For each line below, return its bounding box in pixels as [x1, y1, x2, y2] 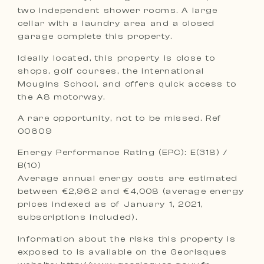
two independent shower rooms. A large [18, 5, 218, 16]
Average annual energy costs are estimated [18, 173, 238, 184]
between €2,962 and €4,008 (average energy [18, 186, 245, 197]
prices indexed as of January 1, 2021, [18, 199, 203, 210]
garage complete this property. [18, 31, 173, 42]
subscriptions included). [18, 212, 138, 223]
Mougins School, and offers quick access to [18, 78, 237, 89]
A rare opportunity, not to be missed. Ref [18, 113, 222, 123]
